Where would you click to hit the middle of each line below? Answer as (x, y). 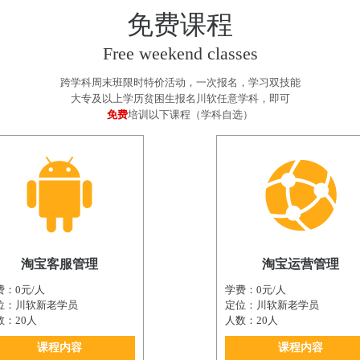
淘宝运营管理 (301, 264)
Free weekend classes (180, 54)
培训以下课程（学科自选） (190, 115)
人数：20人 (252, 321)
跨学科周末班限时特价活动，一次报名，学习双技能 (180, 83)
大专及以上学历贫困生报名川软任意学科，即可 (180, 99)
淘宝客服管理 (59, 264)
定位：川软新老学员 (272, 305)
